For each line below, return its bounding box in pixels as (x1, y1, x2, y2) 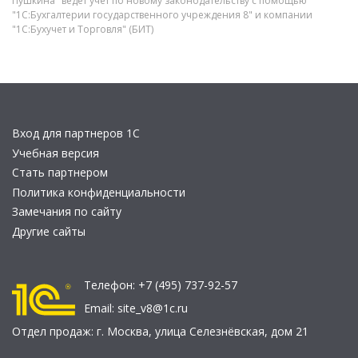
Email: (84, 300, 117, 316)
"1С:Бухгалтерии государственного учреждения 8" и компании (12, 8, 312, 22)
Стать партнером (12, 165, 108, 180)
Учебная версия (12, 145, 99, 161)
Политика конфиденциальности (12, 184, 185, 200)
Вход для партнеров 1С (12, 125, 140, 141)
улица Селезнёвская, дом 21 (155, 324, 308, 339)
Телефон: (84, 277, 138, 292)
